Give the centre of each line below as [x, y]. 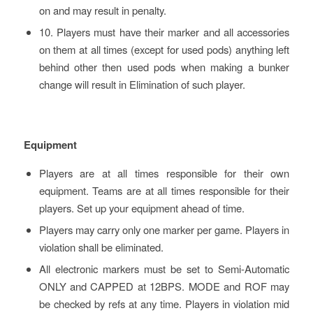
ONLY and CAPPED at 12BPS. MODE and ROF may [164, 286]
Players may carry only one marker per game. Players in [164, 230]
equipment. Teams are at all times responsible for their [164, 191]
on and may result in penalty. [102, 10]
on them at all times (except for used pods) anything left [164, 50]
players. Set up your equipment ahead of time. [141, 208]
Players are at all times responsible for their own [164, 173]
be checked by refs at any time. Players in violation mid [164, 304]
